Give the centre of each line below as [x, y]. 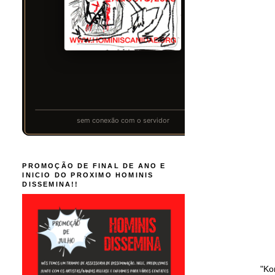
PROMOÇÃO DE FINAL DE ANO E [94, 165]
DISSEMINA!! [51, 184]
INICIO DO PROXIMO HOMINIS [88, 175]
